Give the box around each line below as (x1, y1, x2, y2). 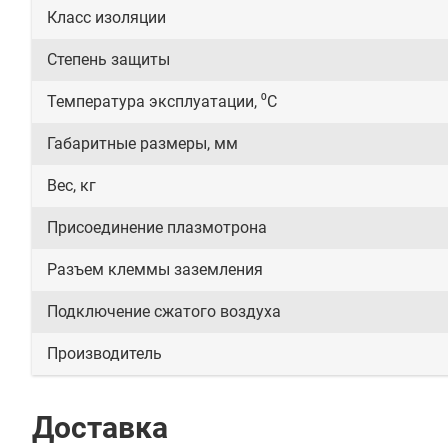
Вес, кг (47, 176, 96, 195)
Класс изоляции (47, 8, 166, 27)
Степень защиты (47, 50, 170, 69)
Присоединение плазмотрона (47, 218, 267, 237)
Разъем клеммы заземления (47, 260, 263, 279)
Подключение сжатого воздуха (47, 302, 281, 321)
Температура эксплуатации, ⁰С (47, 92, 277, 111)
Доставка (32, 410, 168, 445)
